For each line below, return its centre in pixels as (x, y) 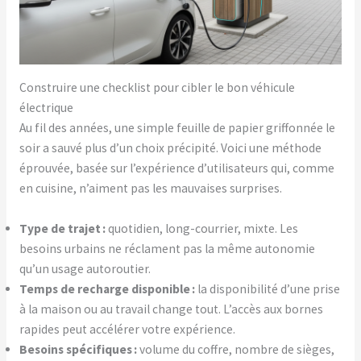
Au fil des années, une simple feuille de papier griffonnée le (177, 127)
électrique (46, 107)
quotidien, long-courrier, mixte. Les (201, 228)
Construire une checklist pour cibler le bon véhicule (157, 87)
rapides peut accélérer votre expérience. (127, 329)
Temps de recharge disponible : (107, 288)
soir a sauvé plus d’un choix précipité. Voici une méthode (170, 147)
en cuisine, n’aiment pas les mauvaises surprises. (150, 188)
